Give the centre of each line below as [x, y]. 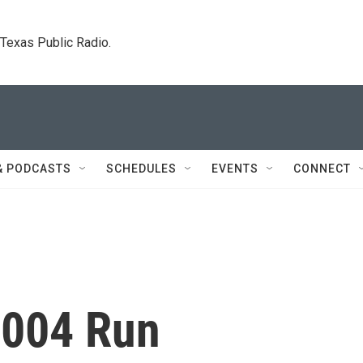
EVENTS [235, 169]
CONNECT [322, 169]
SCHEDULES [141, 169]
